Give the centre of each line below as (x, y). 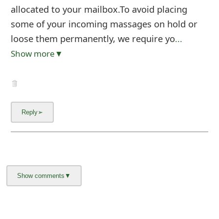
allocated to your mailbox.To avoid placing (99, 9)
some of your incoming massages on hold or (104, 23)
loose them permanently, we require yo (93, 38)
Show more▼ (37, 53)
